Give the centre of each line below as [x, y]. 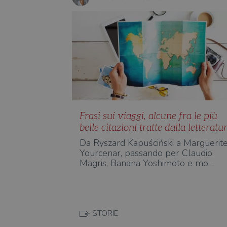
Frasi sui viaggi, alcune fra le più [148, 116]
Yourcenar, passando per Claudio [146, 153]
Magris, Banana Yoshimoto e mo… [146, 163]
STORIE [105, 213]
